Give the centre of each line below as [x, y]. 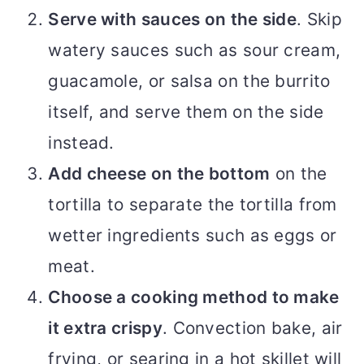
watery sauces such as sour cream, [195, 50]
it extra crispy [105, 328]
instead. [81, 143]
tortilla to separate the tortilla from [193, 205]
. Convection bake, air [252, 328]
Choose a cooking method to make [194, 297]
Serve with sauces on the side [173, 19]
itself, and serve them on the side [186, 112]
